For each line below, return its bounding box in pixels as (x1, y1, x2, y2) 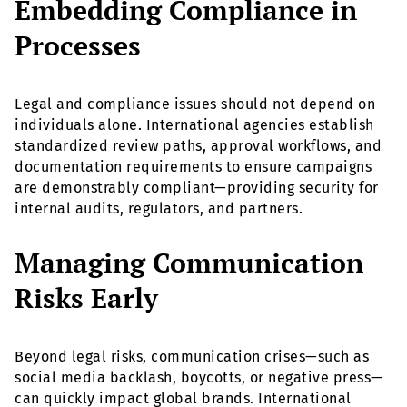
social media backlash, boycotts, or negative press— (15, 369, 383, 387)
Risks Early (15, 280, 158, 317)
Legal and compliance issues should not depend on (15, 95, 375, 114)
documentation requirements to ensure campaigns (15, 158, 372, 176)
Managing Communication (15, 244, 363, 282)
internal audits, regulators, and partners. (15, 200, 303, 218)
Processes (15, 27, 141, 65)
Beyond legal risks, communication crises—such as (15, 348, 369, 366)
